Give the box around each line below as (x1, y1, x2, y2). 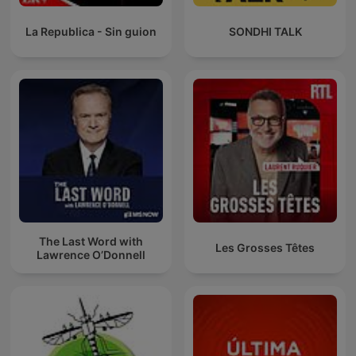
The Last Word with (39, 234, 143, 248)
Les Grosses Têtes (215, 241, 315, 255)
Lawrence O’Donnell (37, 247, 145, 261)
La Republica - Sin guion (25, 25, 157, 39)
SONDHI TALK (228, 25, 302, 39)
